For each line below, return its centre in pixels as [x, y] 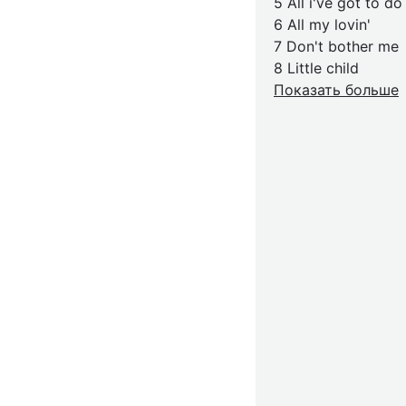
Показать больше [336, 90]
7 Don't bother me [336, 46]
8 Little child [316, 68]
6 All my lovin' [322, 24]
